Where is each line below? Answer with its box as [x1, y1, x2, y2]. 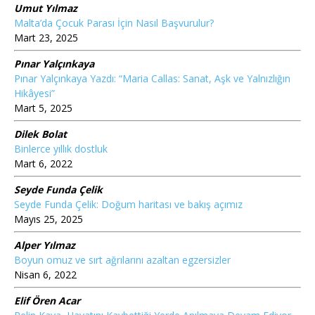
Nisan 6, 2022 [14, 268, 77, 281]
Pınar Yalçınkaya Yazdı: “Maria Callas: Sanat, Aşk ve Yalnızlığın [14, 72, 290, 85]
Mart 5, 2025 [14, 101, 72, 115]
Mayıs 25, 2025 [14, 212, 83, 226]
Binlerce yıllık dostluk [14, 142, 108, 155]
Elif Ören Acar [14, 294, 80, 307]
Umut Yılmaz [14, 1, 77, 15]
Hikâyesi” [14, 86, 55, 100]
